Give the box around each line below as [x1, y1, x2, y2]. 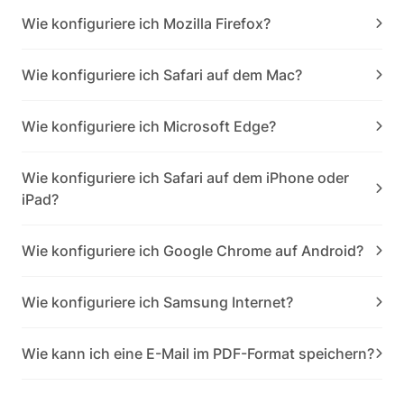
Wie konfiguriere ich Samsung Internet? [22, 293, 293, 311]
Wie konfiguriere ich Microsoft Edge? [22, 117, 276, 135]
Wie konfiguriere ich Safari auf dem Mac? [22, 66, 302, 84]
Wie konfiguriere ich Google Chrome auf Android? [22, 242, 363, 260]
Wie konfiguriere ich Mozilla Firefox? [22, 14, 271, 32]
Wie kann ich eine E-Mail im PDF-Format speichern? [22, 344, 374, 363]
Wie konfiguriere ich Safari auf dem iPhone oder [22, 169, 349, 187]
